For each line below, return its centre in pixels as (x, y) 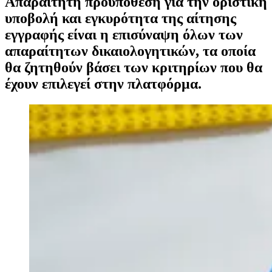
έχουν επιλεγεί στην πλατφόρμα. (103, 83)
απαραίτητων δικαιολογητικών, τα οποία (130, 51)
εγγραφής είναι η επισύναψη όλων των (124, 34)
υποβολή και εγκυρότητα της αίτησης (121, 18)
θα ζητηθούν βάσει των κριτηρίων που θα (134, 67)
